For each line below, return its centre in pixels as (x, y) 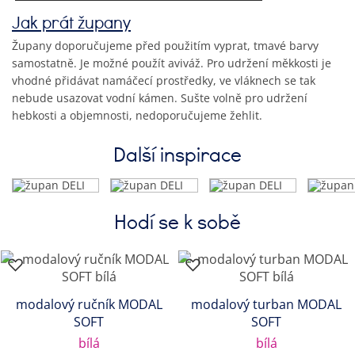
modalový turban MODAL (266, 305)
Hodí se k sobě (177, 221)
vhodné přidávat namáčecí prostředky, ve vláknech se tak (164, 81)
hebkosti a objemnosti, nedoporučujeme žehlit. (137, 116)
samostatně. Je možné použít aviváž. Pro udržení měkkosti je (172, 63)
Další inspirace (177, 153)
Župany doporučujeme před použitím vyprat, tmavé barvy (165, 46)
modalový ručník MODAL (89, 305)
